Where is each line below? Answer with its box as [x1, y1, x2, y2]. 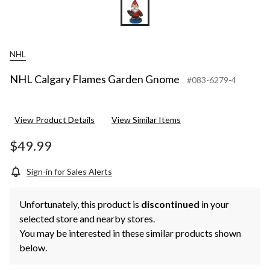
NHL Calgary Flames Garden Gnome [10, 72, 180, 86]
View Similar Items [111, 115, 181, 125]
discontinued [141, 198, 199, 210]
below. [19, 242, 47, 254]
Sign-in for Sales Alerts [27, 166, 112, 177]
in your [199, 198, 229, 210]
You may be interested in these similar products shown [19, 227, 241, 239]
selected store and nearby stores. [19, 213, 155, 225]
